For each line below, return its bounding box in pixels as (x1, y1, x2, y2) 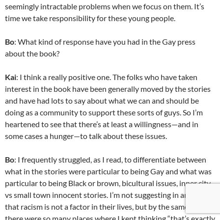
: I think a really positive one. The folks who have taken (16, 72, 197, 82)
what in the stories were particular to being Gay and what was (5, 166, 212, 176)
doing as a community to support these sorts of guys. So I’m (5, 108, 203, 117)
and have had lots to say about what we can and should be (5, 96, 199, 105)
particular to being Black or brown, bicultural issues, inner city (5, 178, 211, 188)
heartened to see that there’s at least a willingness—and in (5, 119, 198, 129)
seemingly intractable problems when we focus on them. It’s (5, 1, 204, 11)
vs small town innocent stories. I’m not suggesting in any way (5, 190, 208, 199)
